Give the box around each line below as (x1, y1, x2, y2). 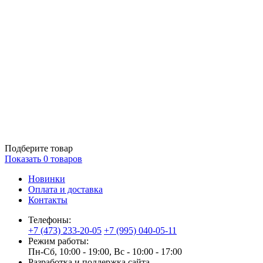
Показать (5, 154, 43, 164)
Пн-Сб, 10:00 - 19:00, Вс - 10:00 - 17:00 (28, 247, 182, 257)
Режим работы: (28, 236, 89, 246)
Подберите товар (5, 143, 73, 153)
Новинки (28, 174, 65, 184)
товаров (48, 154, 82, 164)
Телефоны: (28, 215, 71, 225)
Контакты (28, 195, 68, 205)
